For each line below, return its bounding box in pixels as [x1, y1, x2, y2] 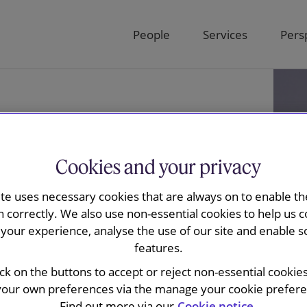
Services [203, 26, 247, 42]
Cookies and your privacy [56, 154, 261, 180]
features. [134, 240, 183, 256]
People [133, 26, 170, 42]
